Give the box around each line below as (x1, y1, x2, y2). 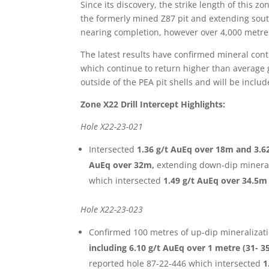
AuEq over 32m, (89, 159, 157, 171)
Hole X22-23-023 (80, 204, 144, 215)
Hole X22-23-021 (80, 121, 144, 132)
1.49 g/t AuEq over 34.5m (163, 175, 268, 186)
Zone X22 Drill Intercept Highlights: (80, 98, 226, 110)
